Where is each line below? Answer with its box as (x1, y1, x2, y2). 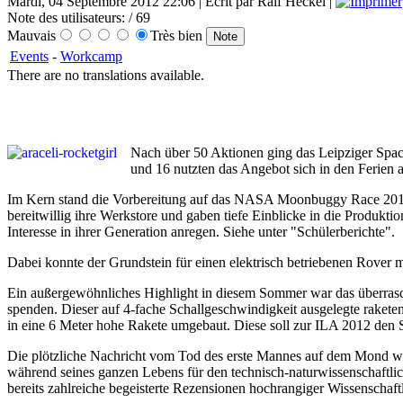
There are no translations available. (7, 67, 204, 84)
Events (10, 49, 49, 65)
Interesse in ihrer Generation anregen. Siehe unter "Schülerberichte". (7, 224, 395, 240)
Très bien (150, 28, 206, 44)
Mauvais (7, 28, 56, 44)
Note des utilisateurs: (7, 10, 125, 26)
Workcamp (60, 49, 122, 65)
